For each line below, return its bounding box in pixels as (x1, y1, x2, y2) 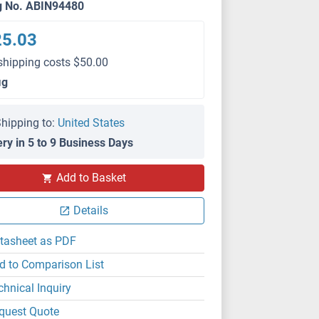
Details (73, 204, 109, 217)
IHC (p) (117, 169, 145, 180)
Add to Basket (56, 171, 126, 184)
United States (58, 116, 125, 130)
